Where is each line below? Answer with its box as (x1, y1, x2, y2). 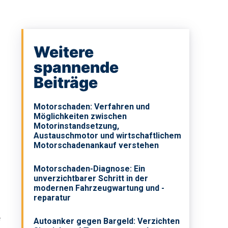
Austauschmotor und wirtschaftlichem (34, 131, 182, 141)
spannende (34, 58, 119, 77)
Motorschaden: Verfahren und (34, 102, 150, 112)
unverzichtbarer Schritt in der (34, 174, 149, 184)
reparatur (34, 193, 71, 203)
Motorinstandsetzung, (34, 121, 120, 131)
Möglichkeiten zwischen (34, 111, 127, 122)
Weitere (34, 43, 94, 62)
